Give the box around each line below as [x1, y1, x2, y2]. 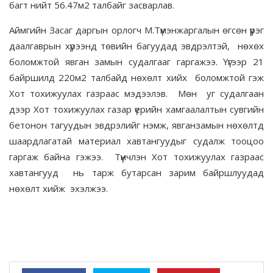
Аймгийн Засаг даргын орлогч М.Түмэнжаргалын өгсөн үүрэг [9, 24, 264, 37]
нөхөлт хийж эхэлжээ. [9, 182, 110, 195]
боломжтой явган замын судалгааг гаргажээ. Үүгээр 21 [9, 55, 264, 68]
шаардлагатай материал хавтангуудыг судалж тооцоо [9, 135, 264, 147]
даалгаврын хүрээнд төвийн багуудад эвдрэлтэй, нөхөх [9, 40, 264, 52]
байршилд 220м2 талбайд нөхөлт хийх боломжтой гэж [9, 71, 264, 84]
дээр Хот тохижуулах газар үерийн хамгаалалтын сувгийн [9, 103, 264, 116]
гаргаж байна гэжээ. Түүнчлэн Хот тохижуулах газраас [9, 151, 264, 163]
